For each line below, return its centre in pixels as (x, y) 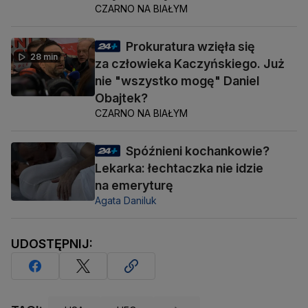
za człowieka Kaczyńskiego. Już (190, 64)
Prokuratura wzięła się (190, 47)
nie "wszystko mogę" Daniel (177, 81)
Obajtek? (121, 98)
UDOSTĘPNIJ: (52, 244)
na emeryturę (134, 186)
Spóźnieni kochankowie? (198, 151)
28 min (44, 57)
